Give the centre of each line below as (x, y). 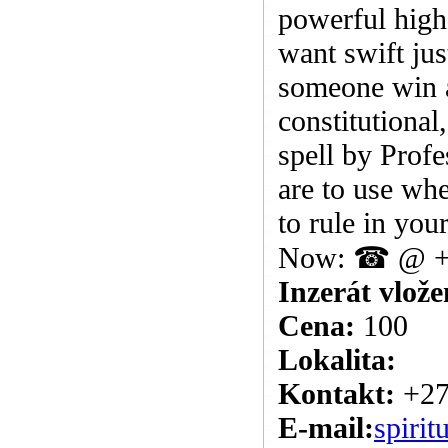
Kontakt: (340, 393)
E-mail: (326, 427)
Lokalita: (337, 359)
